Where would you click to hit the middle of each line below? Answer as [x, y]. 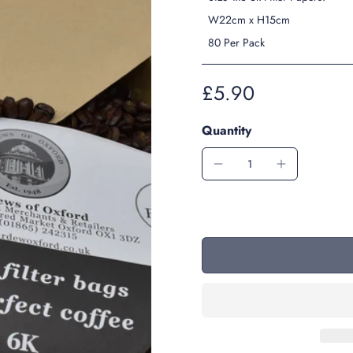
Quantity [227, 130]
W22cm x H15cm [249, 20]
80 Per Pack [236, 43]
